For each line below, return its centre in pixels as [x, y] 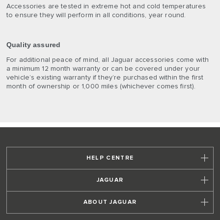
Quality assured [34, 45]
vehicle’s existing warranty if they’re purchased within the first [105, 78]
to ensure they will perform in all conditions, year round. [96, 15]
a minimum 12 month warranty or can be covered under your [103, 69]
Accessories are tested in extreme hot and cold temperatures [106, 7]
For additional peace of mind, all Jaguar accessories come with [108, 60]
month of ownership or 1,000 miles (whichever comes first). [101, 87]
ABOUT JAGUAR [110, 203]
